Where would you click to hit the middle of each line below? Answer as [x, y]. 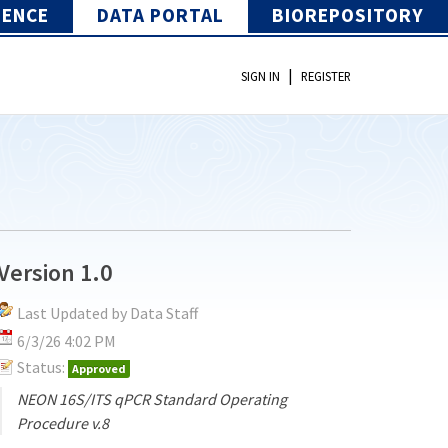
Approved [99, 368]
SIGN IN [260, 76]
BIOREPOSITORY [348, 14]
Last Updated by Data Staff [108, 312]
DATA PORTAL [160, 14]
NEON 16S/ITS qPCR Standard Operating [152, 398]
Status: [41, 366]
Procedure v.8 [63, 422]
